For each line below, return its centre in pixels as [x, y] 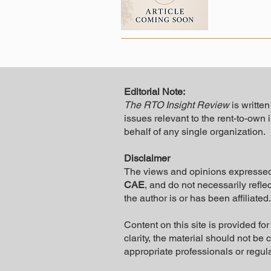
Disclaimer [147, 158]
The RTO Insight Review [177, 105]
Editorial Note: [155, 92]
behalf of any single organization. [195, 132]
